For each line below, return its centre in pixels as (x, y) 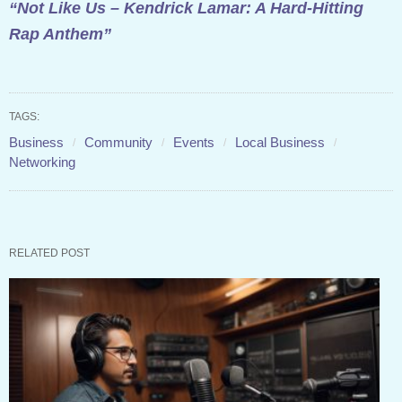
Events (194, 142)
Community (118, 142)
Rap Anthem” (60, 34)
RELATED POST (49, 253)
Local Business (280, 142)
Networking (42, 162)
